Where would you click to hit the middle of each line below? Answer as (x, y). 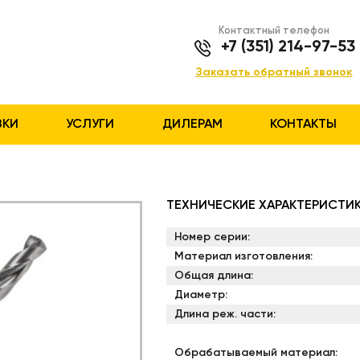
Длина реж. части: (225, 314)
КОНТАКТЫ (303, 124)
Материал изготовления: (243, 256)
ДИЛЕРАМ (192, 124)
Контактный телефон (274, 31)
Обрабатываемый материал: (256, 352)
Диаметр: (200, 295)
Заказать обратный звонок (274, 72)
